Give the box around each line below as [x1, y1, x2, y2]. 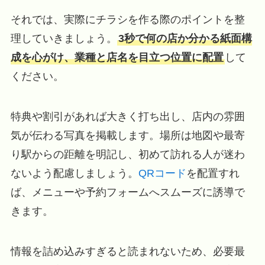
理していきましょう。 [10, 33, 117, 45]
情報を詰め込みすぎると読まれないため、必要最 [10, 245, 245, 257]
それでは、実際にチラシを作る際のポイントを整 [10, 14, 245, 26]
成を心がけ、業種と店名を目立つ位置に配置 [10, 51, 224, 64]
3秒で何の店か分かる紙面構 [118, 33, 252, 45]
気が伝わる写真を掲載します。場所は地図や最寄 [10, 129, 245, 141]
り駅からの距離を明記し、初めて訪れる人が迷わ [10, 148, 245, 160]
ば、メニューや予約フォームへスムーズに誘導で [10, 186, 245, 198]
